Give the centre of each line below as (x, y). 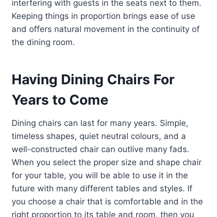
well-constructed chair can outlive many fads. (101, 149)
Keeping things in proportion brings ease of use (103, 16)
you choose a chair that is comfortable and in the (107, 202)
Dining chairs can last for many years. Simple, (100, 123)
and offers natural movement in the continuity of (106, 29)
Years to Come (60, 100)
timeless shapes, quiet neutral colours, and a (99, 136)
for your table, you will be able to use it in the (100, 176)
